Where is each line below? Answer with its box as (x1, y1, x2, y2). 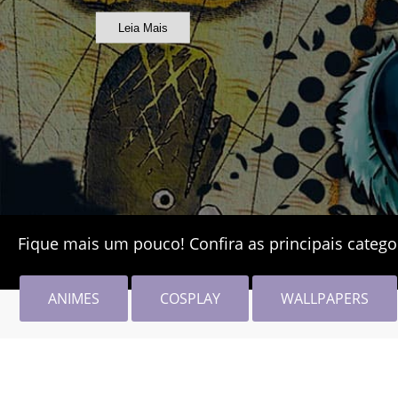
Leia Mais (117, 20, 168, 35)
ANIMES (48, 289, 99, 308)
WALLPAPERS (281, 289, 369, 308)
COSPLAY (160, 289, 220, 308)
